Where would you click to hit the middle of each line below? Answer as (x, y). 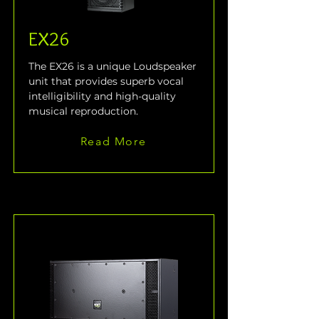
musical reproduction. (85, 111)
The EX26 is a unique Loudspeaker (114, 67)
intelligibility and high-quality (104, 96)
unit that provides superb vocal (108, 82)
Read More (113, 141)
